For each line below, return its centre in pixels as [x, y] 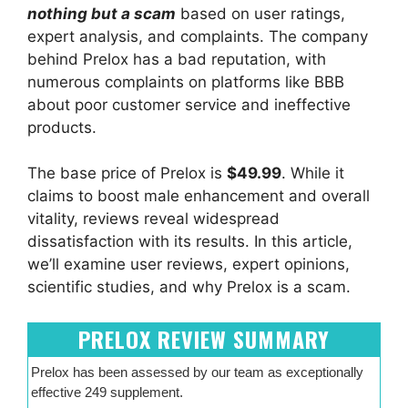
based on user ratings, [260, 13]
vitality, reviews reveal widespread [153, 219]
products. [62, 127]
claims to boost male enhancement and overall [199, 196]
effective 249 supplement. [107, 392]
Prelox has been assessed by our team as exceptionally [198, 372]
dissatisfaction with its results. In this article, [190, 242]
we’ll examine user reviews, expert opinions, [189, 265]
